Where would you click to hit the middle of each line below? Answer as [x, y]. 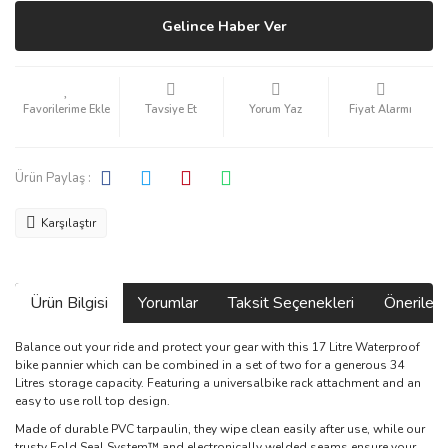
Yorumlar [168, 303]
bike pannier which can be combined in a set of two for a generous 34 [209, 365]
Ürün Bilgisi [69, 303]
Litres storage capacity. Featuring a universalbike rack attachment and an [218, 383]
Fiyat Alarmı [381, 109]
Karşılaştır [68, 223]
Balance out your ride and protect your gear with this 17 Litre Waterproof [217, 347]
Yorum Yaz [276, 109]
